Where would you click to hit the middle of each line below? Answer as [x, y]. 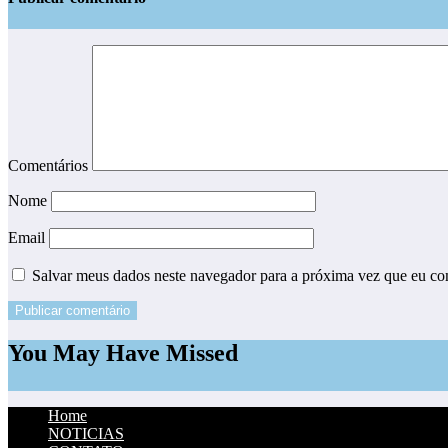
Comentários [50, 166]
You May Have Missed [123, 353]
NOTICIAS [86, 434]
